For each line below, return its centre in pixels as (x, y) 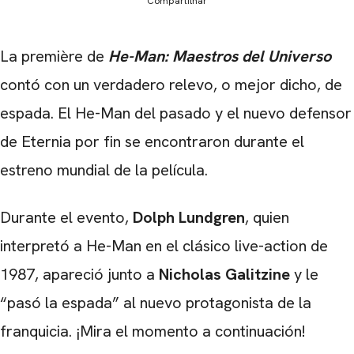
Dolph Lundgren (189, 217)
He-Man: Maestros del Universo (220, 56)
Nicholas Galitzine (224, 274)
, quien (267, 217)
